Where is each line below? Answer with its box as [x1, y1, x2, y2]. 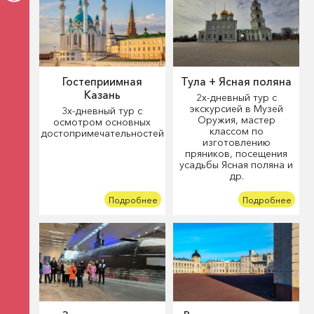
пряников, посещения [185, 147, 288, 161]
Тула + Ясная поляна [181, 74, 292, 88]
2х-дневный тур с [196, 91, 277, 104]
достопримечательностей [40, 127, 164, 140]
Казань [83, 88, 121, 102]
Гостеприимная [62, 74, 142, 88]
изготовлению [202, 136, 271, 149]
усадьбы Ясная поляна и [179, 158, 294, 172]
